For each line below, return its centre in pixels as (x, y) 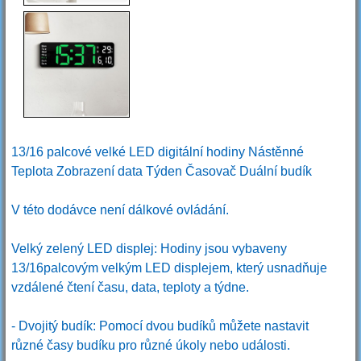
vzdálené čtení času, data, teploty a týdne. (130, 288)
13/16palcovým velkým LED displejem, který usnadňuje (169, 268)
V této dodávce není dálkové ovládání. (120, 210)
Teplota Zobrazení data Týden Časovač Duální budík (161, 172)
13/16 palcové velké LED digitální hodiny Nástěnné (157, 152)
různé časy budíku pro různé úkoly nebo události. (150, 346)
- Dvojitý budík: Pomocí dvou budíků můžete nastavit (160, 326)
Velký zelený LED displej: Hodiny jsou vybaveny (149, 249)
